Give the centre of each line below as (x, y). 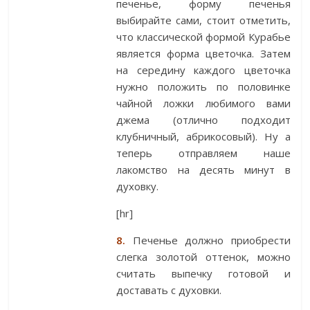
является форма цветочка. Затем (203, 54)
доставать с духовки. (169, 290)
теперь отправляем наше (203, 153)
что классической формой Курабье (203, 37)
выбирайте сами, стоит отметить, (203, 20)
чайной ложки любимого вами (203, 103)
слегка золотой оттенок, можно (203, 257)
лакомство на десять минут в (203, 170)
